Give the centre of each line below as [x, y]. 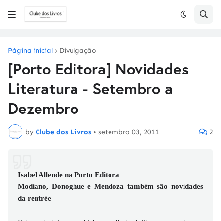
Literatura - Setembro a [91, 89]
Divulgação [78, 51]
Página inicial [30, 51]
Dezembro [43, 108]
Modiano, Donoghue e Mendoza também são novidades [110, 186]
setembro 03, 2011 [129, 132]
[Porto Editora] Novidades [98, 69]
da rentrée [35, 198]
